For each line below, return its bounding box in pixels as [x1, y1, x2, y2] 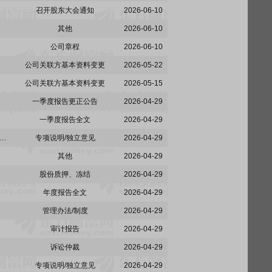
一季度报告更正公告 [32, 97, 98, 106]
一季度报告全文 [39, 115, 90, 124]
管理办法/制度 [42, 206, 88, 215]
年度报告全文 [43, 188, 87, 197]
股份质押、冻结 [39, 170, 90, 178]
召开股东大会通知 [36, 6, 94, 15]
